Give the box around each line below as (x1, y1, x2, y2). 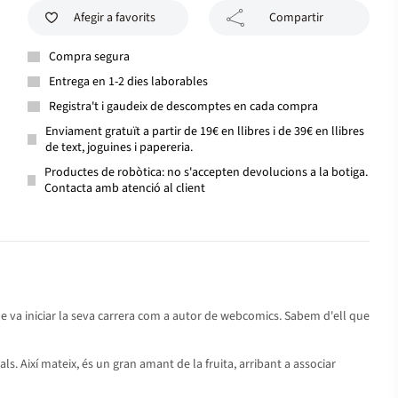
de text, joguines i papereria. (44, 139, 193, 156)
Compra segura (49, 48, 130, 66)
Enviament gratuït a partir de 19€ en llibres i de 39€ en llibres (44, 123, 364, 140)
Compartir (268, 9, 323, 27)
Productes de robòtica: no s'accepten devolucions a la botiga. (44, 163, 369, 181)
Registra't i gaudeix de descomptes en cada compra (49, 98, 318, 115)
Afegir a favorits (73, 9, 155, 27)
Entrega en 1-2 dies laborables (49, 73, 208, 91)
